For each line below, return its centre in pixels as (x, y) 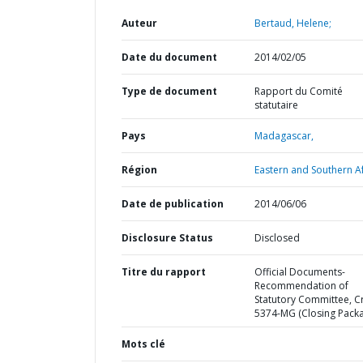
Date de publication (173, 204)
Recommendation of (301, 286)
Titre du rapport (164, 272)
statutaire (276, 105)
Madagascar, (284, 136)
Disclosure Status (167, 238)
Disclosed (277, 238)
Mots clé (143, 344)
